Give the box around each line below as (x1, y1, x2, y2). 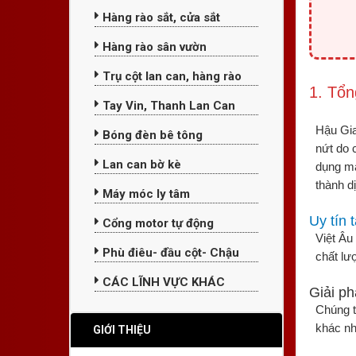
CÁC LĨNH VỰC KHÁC (99, 274, 225, 289)
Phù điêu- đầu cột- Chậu (99, 245, 239, 260)
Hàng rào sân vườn (99, 39, 207, 54)
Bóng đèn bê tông (99, 127, 203, 142)
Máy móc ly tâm (99, 186, 190, 201)
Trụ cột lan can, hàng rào (99, 68, 242, 83)
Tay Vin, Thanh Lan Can (99, 98, 235, 113)
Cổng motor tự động (99, 215, 214, 230)
